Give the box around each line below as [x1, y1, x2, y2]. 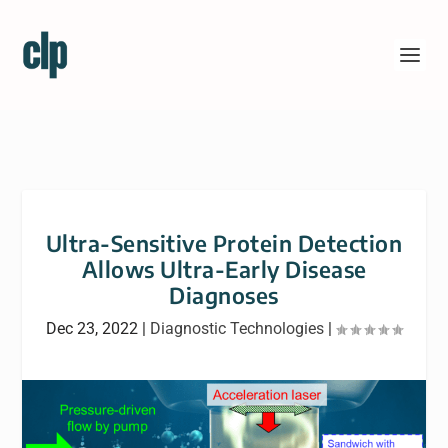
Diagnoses [169, 281, 279, 309]
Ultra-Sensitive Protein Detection [45, 229, 403, 257]
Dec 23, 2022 [46, 319, 138, 338]
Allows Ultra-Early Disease [81, 255, 367, 283]
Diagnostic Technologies [150, 319, 324, 338]
